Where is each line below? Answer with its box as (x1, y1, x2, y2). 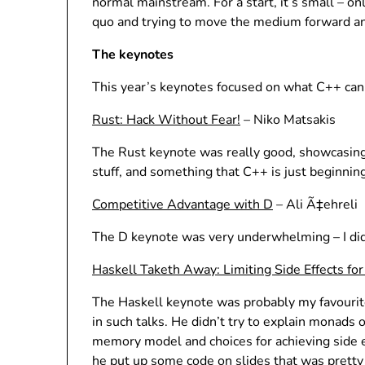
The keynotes (92, 46, 174, 64)
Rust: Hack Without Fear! (92, 111, 240, 129)
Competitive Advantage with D (92, 196, 273, 213)
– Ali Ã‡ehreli (273, 196, 358, 213)
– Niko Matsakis (240, 111, 336, 129)
